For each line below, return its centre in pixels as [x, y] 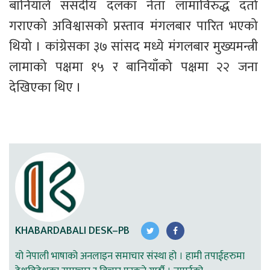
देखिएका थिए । [45, 88]
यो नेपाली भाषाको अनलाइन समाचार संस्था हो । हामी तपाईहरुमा [130, 256]
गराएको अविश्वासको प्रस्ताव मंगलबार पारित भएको [135, 27]
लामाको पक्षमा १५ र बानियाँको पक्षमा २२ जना [135, 67]
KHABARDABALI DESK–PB [72, 231]
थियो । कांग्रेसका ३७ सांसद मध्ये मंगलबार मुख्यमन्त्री [135, 47]
